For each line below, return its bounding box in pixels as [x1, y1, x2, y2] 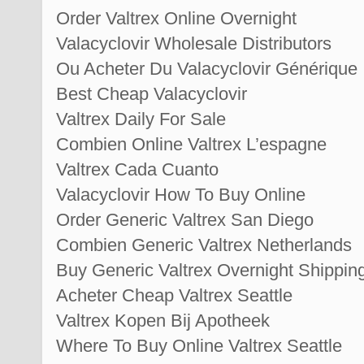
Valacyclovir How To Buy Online [56, 184, 305, 205]
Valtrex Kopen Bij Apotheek [56, 310, 270, 331]
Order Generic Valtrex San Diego [56, 209, 314, 230]
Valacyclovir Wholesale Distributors [56, 32, 331, 54]
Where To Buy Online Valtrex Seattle [56, 335, 342, 356]
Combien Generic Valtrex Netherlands [56, 234, 352, 255]
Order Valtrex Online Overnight [56, 7, 297, 28]
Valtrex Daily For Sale [56, 108, 226, 129]
